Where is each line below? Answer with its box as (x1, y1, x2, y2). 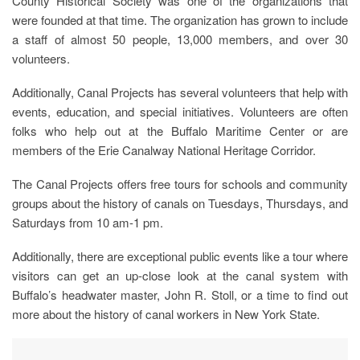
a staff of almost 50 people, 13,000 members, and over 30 (12, 30, 348, 47)
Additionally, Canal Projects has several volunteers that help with (12, 83, 348, 100)
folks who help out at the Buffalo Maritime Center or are (12, 121, 348, 139)
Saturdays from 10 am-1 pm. (12, 213, 163, 231)
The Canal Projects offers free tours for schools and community (12, 174, 348, 192)
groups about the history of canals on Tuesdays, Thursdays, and (12, 194, 348, 211)
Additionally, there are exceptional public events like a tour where (12, 247, 348, 264)
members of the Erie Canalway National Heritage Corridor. (12, 141, 316, 158)
